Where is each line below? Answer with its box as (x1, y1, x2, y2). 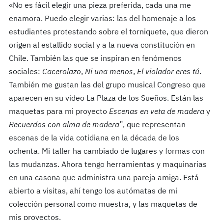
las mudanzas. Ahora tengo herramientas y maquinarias (8, 161, 207, 169)
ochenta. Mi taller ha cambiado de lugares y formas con (8, 148, 205, 156)
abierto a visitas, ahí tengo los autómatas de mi (8, 188, 177, 196)
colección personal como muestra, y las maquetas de (8, 201, 197, 209)
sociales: (8, 68, 42, 77)
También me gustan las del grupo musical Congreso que (8, 82, 206, 90)
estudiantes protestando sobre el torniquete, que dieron (8, 28, 208, 37)
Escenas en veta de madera (109, 108, 204, 116)
